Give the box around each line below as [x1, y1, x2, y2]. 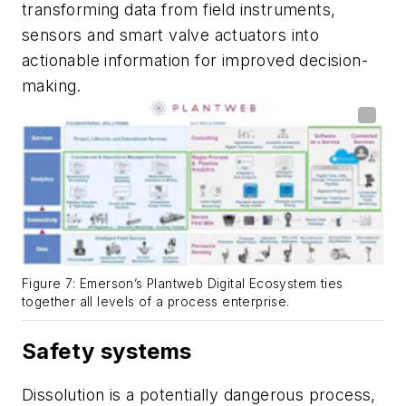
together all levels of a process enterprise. [22, 295, 290, 310]
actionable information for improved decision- [22, 51, 368, 71]
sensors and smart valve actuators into [22, 25, 320, 45]
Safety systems [22, 338, 192, 365]
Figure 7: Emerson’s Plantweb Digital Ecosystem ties [22, 276, 343, 292]
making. [22, 76, 82, 96]
